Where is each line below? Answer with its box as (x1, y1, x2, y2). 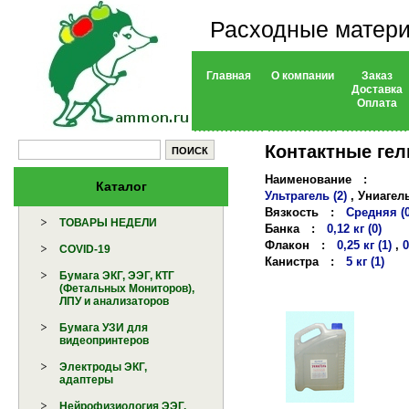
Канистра (265, 254, 319, 268)
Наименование (265, 172, 351, 186)
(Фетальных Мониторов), (59, 282, 195, 296)
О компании (271, 69, 334, 82)
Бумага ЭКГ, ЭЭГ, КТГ (59, 269, 175, 283)
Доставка (351, 83, 403, 96)
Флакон (265, 237, 309, 252)
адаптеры (59, 373, 114, 387)
